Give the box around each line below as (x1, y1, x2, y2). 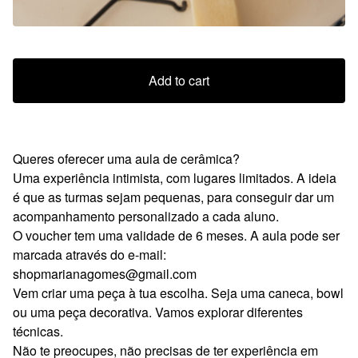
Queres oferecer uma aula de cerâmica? (13, 149, 240, 168)
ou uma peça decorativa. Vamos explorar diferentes (13, 302, 303, 321)
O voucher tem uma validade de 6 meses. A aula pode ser (13, 225, 340, 245)
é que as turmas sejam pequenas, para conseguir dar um (13, 187, 334, 206)
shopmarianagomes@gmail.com (13, 264, 197, 283)
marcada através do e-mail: (13, 245, 166, 264)
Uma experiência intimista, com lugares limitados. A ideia (13, 168, 336, 187)
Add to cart (149, 70, 209, 89)
